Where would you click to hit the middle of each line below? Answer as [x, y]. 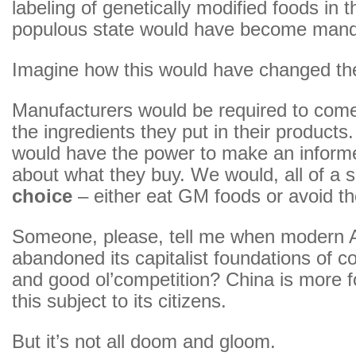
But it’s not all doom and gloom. [144, 342]
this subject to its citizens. [119, 301]
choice [42, 196]
